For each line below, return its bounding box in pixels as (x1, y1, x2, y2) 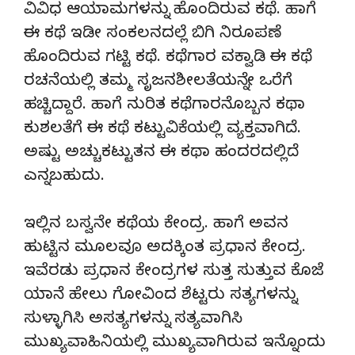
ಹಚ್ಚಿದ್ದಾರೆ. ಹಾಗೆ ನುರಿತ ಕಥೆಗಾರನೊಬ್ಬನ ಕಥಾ (24, 95, 305, 117)
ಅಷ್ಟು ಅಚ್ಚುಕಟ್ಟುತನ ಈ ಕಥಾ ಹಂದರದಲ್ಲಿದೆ (24, 143, 299, 165)
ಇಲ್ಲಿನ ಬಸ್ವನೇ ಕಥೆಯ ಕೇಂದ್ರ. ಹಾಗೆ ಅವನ (24, 214, 288, 236)
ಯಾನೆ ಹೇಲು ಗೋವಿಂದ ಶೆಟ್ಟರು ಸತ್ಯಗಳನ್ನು (24, 285, 296, 307)
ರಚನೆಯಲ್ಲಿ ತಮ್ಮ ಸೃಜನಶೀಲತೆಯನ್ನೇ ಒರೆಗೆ (24, 71, 292, 94)
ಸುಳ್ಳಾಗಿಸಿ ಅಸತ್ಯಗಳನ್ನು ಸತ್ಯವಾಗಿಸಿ (24, 309, 242, 331)
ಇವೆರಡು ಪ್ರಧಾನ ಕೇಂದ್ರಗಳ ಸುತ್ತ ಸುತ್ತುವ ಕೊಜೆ (24, 261, 324, 284)
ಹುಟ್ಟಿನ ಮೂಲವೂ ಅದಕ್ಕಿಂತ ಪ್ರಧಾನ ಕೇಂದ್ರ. (24, 238, 306, 260)
